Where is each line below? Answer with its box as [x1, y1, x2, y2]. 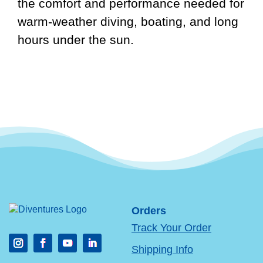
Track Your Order [131, 222, 211, 234]
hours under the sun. [18, 33, 134, 47]
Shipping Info [131, 244, 193, 255]
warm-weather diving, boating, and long [18, 15, 238, 29]
